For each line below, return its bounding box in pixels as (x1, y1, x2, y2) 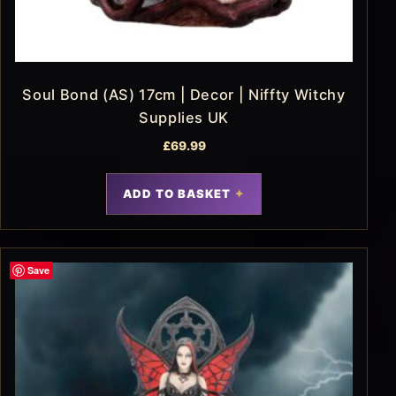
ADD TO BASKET (122, 187, 232, 202)
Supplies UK (138, 109, 230, 127)
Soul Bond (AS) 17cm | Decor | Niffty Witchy (22, 86, 346, 104)
